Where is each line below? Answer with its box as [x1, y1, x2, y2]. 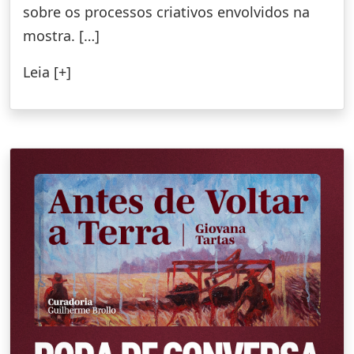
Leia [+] [23, 62, 71, 81]
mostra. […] [23, 25, 100, 45]
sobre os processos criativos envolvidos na [23, 2, 310, 21]
